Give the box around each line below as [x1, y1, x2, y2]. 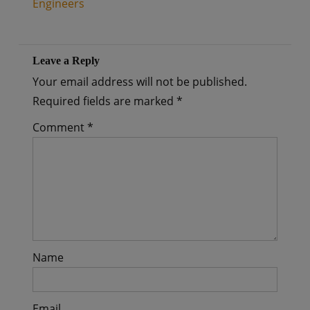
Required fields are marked [32, 93, 176, 109]
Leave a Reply [32, 55, 100, 66]
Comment [32, 120, 87, 135]
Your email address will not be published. [32, 74, 247, 89]
